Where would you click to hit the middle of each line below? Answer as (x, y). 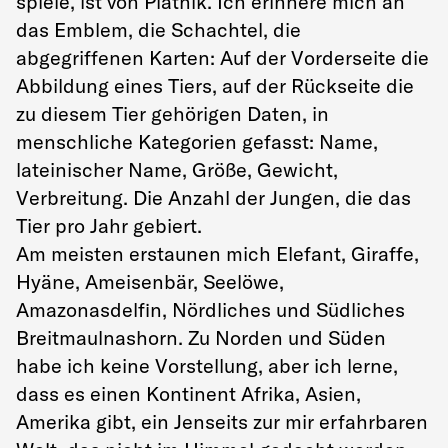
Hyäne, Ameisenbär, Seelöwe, (150, 281)
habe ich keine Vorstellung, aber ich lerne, (207, 365)
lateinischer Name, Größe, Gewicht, (177, 169)
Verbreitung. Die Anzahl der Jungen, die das (213, 197)
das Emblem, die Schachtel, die (158, 29)
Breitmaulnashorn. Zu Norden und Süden (201, 337)
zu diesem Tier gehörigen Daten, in (172, 113)
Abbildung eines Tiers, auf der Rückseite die (215, 85)
